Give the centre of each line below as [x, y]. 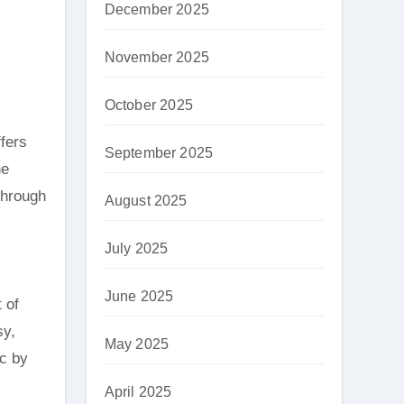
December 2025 [157, 9]
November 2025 [157, 57]
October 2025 [148, 105]
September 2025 [159, 153]
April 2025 [138, 392]
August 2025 [146, 201]
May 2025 [137, 344]
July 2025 [136, 248]
